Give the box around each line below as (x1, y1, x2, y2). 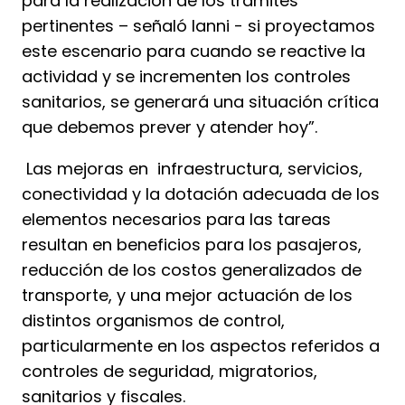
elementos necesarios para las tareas (22, 208, 331, 231)
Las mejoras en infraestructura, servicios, (22, 157, 363, 181)
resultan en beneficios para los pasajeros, (22, 233, 362, 257)
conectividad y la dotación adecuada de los (22, 183, 380, 206)
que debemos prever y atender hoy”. (22, 116, 322, 139)
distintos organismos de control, (22, 309, 285, 333)
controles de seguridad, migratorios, (22, 360, 317, 383)
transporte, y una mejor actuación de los (22, 284, 353, 307)
